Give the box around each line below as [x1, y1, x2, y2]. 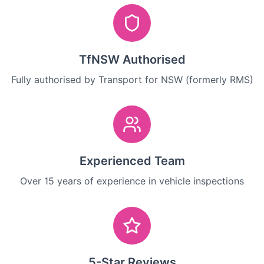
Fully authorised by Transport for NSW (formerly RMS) [11, 73, 253, 85]
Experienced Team [79, 153, 185, 168]
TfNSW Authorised [78, 52, 186, 67]
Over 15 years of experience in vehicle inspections [20, 174, 244, 187]
